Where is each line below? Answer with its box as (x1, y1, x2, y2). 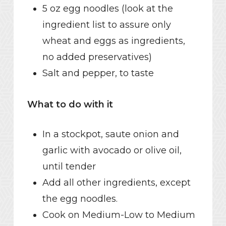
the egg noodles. (42, 193, 118, 205)
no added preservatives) (42, 51, 152, 63)
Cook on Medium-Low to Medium (42, 209, 195, 221)
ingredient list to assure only (42, 19, 171, 31)
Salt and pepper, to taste (42, 68, 154, 79)
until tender (42, 161, 96, 173)
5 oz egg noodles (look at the (42, 3, 173, 15)
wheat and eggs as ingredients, (42, 35, 185, 47)
